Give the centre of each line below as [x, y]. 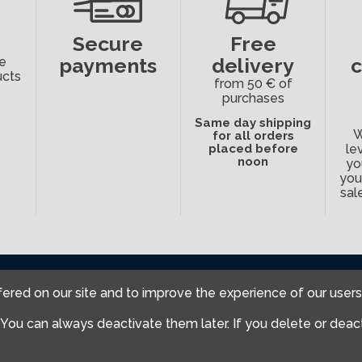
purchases [253, 99]
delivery [253, 66]
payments [108, 66]
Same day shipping [253, 123]
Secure [108, 44]
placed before [253, 149]
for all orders [253, 136]
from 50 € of [253, 84]
